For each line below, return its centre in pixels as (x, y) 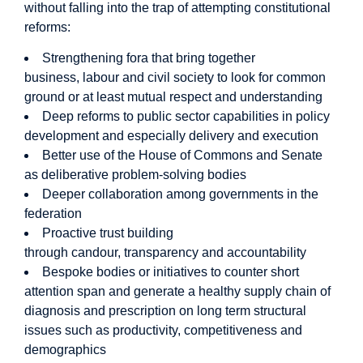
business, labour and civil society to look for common (175, 78)
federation (55, 214)
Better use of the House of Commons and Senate (182, 156)
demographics (65, 350)
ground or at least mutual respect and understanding (173, 97)
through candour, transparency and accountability (165, 253)
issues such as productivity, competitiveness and (163, 331)
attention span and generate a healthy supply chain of (177, 292)
